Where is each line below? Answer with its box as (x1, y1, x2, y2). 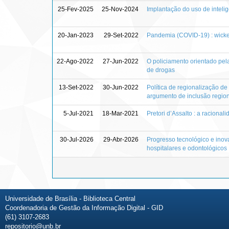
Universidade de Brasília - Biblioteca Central (5, 194, 135, 202)
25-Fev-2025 (58, 5, 94, 13)
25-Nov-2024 (102, 5, 139, 13)
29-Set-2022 (104, 31, 139, 39)
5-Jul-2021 (63, 109, 94, 117)
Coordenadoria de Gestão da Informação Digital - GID (5, 203, 163, 212)
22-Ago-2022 (57, 57, 94, 65)
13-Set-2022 (59, 83, 94, 91)
